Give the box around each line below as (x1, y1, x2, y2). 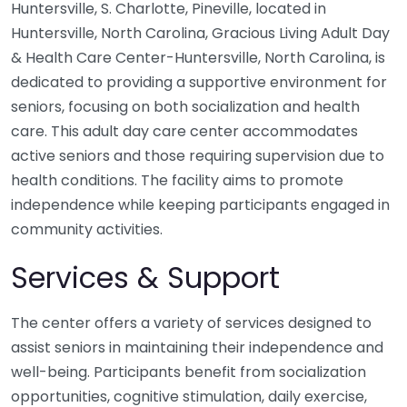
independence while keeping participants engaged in (11, 194, 390, 216)
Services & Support (11, 257, 280, 299)
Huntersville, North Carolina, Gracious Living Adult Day (11, 23, 390, 45)
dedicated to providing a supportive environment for (11, 72, 387, 94)
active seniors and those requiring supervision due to (11, 145, 384, 167)
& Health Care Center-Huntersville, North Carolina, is (11, 47, 385, 69)
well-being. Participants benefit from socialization (11, 362, 366, 383)
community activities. (11, 219, 163, 241)
